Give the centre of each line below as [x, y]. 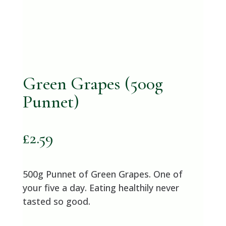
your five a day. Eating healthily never [101, 188]
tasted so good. [56, 202]
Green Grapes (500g [93, 84]
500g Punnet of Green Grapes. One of [102, 174]
